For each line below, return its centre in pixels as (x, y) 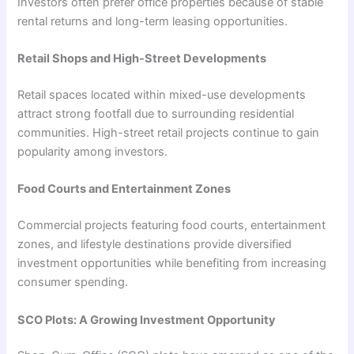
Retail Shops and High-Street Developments (142, 59)
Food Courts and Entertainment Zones (124, 189)
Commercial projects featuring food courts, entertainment (172, 226)
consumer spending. (73, 282)
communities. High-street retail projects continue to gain (169, 133)
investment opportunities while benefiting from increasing (172, 264)
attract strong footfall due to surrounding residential (156, 114)
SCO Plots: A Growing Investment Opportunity (147, 320)
